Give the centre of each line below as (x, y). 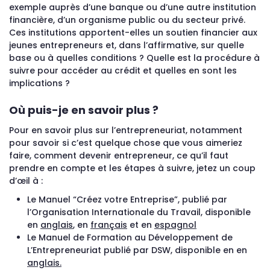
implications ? (39, 83)
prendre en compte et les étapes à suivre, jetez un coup (132, 168)
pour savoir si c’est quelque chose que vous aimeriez (126, 143)
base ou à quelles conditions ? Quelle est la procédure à (134, 58)
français (109, 225)
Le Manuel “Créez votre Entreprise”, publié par (127, 199)
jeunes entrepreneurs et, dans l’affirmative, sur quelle (127, 45)
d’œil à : (26, 181)
